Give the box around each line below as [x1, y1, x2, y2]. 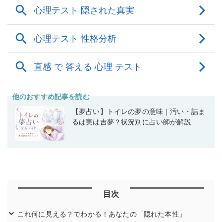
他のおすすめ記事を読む [12, 92, 90, 101]
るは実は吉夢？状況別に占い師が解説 [72, 117, 191, 126]
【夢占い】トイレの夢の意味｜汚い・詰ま [72, 107, 206, 116]
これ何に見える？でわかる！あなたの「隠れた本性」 [17, 210, 186, 219]
